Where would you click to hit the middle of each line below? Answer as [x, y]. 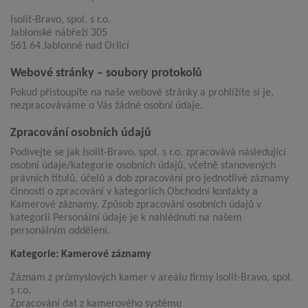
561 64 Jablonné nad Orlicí [70, 46]
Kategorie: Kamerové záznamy [81, 255]
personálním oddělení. [60, 231]
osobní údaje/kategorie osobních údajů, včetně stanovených [143, 166]
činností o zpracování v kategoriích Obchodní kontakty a [134, 192]
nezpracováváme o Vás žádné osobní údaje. [107, 106]
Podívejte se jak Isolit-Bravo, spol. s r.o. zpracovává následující [148, 153]
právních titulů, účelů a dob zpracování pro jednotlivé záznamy [150, 179]
